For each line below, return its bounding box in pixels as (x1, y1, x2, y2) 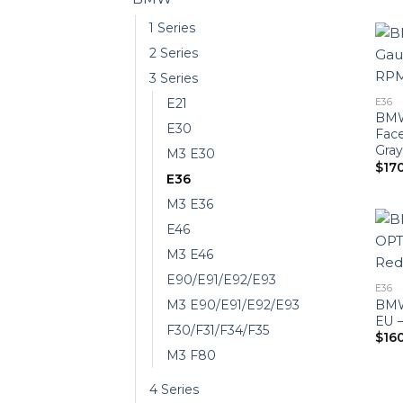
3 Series (149, 70, 199, 87)
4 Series (149, 381, 200, 399)
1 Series (149, 20, 196, 37)
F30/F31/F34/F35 (166, 322, 270, 339)
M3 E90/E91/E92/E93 (166, 297, 300, 314)
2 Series (149, 45, 199, 62)
